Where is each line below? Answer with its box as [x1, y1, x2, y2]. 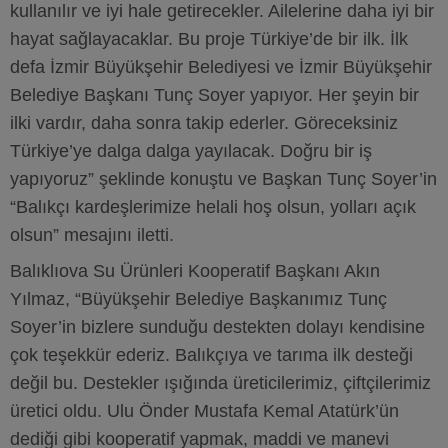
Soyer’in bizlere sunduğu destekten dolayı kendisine [10, 317, 425, 337]
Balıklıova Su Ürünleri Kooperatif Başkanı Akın [10, 261, 380, 281]
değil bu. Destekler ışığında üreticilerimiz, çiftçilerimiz [10, 373, 431, 393]
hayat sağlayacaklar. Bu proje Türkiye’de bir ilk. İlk [10, 29, 408, 49]
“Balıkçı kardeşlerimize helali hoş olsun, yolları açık [10, 197, 416, 217]
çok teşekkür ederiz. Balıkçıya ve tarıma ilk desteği [10, 345, 413, 365]
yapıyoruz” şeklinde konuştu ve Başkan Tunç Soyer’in [10, 169, 437, 189]
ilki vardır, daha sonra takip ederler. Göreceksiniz [10, 113, 398, 133]
